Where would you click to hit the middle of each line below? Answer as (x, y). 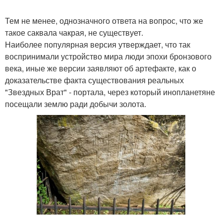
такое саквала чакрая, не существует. (74, 33)
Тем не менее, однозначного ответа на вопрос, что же (104, 21)
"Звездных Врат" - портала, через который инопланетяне (110, 92)
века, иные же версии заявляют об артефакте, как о (101, 68)
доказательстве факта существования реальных (94, 80)
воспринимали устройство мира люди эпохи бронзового (108, 56)
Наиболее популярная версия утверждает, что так (98, 45)
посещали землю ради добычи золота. (76, 104)
